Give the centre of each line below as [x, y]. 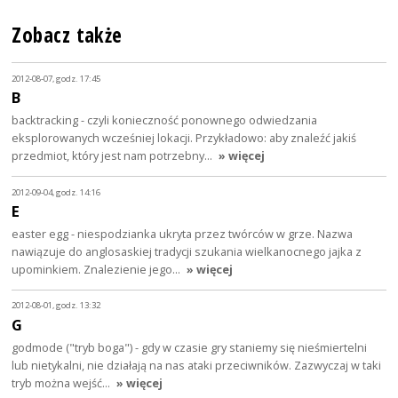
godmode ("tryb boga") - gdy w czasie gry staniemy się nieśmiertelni [190, 347]
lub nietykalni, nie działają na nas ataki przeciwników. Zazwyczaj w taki [197, 365]
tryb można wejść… [63, 382]
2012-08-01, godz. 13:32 [56, 306]
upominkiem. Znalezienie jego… [98, 270]
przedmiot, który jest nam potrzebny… [114, 156]
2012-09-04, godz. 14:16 [56, 192]
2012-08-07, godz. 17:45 [56, 78]
